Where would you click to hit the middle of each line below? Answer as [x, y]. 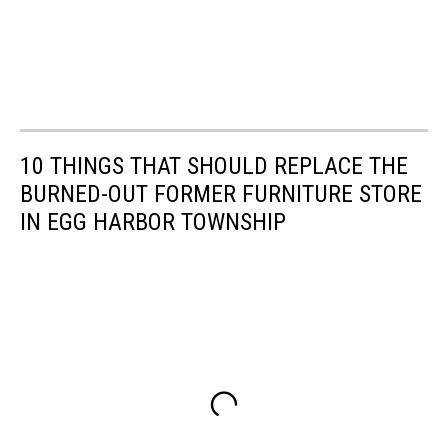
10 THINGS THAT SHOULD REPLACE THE [214, 165]
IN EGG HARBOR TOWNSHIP [153, 221]
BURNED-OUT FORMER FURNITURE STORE [221, 193]
